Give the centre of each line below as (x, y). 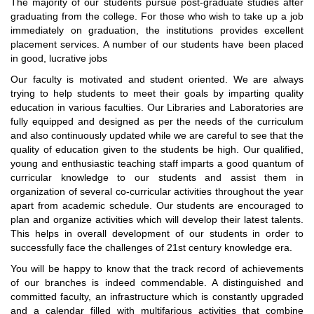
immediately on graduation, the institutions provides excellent (157, 30)
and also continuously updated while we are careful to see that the (157, 135)
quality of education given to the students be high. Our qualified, (157, 149)
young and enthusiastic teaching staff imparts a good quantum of (157, 163)
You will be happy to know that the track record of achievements (157, 268)
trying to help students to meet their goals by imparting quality (157, 93)
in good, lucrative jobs (59, 58)
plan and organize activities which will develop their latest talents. (157, 219)
